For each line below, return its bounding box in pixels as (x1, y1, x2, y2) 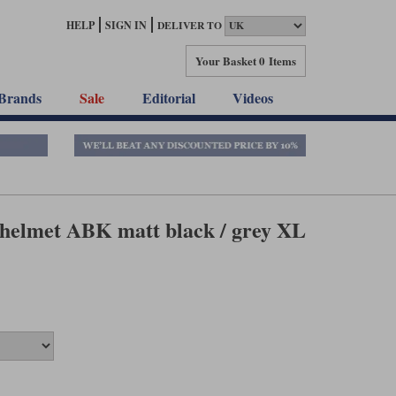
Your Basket (195, 51, 256, 69)
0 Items (259, 51, 296, 69)
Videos (232, 88, 274, 108)
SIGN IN (105, 18, 147, 33)
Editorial (141, 88, 195, 108)
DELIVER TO (157, 18, 222, 34)
